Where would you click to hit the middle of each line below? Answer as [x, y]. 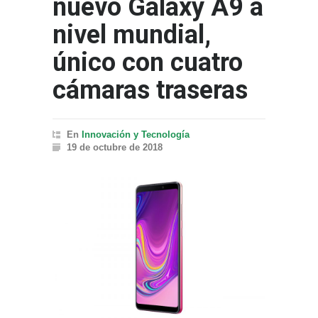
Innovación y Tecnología [136, 135]
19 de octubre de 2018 [115, 148]
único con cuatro [148, 63]
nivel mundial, [132, 35]
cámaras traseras [150, 91]
